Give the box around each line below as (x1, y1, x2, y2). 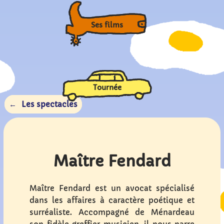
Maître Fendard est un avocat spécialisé (29, 183, 194, 193)
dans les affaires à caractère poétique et (29, 195, 194, 205)
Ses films (91, 20, 123, 29)
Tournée (92, 83, 121, 92)
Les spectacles (21, 99, 77, 109)
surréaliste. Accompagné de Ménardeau (29, 207, 194, 217)
